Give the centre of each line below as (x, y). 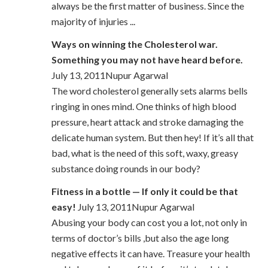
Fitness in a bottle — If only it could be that (144, 191)
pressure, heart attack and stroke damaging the (147, 122)
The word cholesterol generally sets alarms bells (149, 91)
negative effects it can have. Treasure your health (150, 254)
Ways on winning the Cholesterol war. (134, 44)
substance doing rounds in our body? (126, 169)
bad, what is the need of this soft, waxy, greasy (144, 153)
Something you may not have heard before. (147, 60)
